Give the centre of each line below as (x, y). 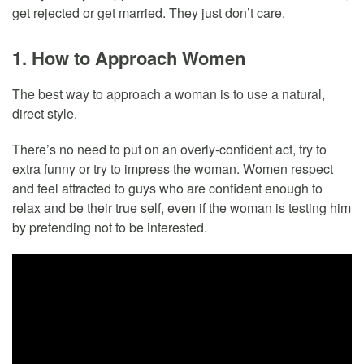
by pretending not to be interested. (110, 227)
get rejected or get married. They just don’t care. (149, 13)
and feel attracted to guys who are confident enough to (167, 188)
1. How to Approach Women (129, 58)
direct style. (45, 114)
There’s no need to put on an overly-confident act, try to (169, 149)
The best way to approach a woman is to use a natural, (169, 94)
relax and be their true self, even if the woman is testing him (182, 208)
